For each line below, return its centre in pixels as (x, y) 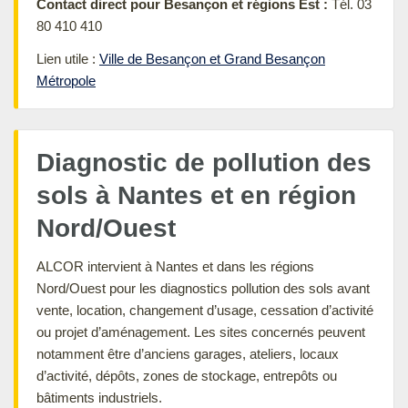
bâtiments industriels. (99, 397)
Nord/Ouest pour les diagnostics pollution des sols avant (203, 288)
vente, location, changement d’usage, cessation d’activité (205, 310)
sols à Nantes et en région (196, 195)
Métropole (66, 80)
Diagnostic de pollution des (204, 162)
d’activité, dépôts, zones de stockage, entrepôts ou (187, 375)
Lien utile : (68, 58)
